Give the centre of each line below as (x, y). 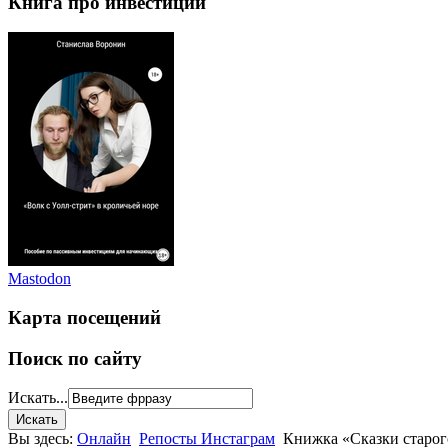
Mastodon (39, 279)
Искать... (38, 398)
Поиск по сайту (75, 358)
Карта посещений (84, 318)
